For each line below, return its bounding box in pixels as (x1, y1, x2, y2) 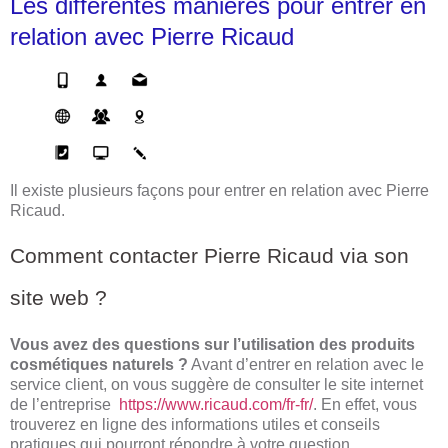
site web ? (10, 286, 107, 310)
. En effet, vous (313, 396, 417, 414)
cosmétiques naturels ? (10, 356, 188, 374)
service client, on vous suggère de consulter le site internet (10, 376, 423, 394)
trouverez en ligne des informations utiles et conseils (10, 416, 380, 434)
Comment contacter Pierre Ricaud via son (10, 244, 409, 268)
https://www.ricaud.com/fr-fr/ (119, 396, 313, 414)
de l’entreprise (10, 396, 119, 414)
